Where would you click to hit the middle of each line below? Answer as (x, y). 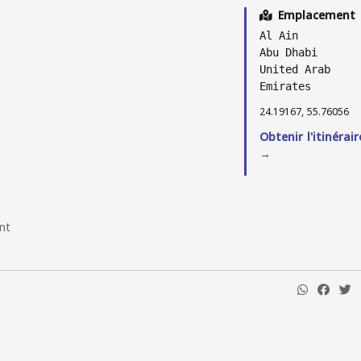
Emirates (285, 86)
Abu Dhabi (288, 52)
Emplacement (315, 16)
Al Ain (279, 35)
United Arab (295, 69)
